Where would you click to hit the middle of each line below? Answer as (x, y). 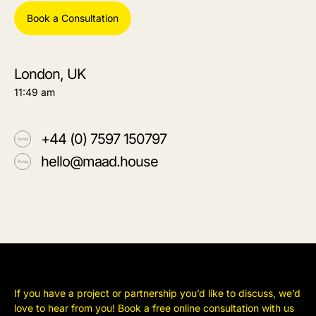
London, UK (50, 74)
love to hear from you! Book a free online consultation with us (154, 308)
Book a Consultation (73, 18)
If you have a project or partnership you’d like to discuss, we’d (157, 293)
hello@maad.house (99, 161)
